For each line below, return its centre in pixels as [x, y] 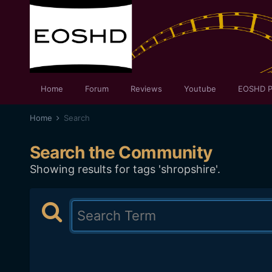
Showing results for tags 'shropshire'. [125, 169]
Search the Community [121, 152]
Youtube [200, 89]
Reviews [146, 89]
